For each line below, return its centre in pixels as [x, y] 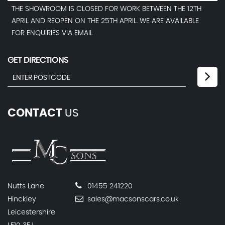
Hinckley [22, 199]
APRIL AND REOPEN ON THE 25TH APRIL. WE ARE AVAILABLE [105, 21]
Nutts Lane [26, 186]
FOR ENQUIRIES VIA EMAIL [52, 33]
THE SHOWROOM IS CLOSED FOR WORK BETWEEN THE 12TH [106, 9]
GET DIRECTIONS [38, 60]
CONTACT [35, 113]
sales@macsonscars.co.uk [132, 199]
